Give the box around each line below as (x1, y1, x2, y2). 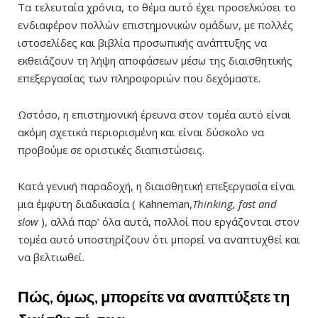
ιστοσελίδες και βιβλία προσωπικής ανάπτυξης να (18, 35, 267, 50)
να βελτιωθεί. (18, 250, 84, 265)
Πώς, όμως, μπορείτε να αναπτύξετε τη (18, 287, 290, 306)
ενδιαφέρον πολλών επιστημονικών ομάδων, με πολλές (18, 18, 293, 33)
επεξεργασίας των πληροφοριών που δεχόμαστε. (18, 71, 261, 86)
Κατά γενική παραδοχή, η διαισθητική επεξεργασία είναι (18, 179, 295, 194)
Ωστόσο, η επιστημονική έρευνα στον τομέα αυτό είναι (18, 107, 291, 122)
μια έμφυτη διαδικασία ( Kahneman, (18, 197, 192, 212)
